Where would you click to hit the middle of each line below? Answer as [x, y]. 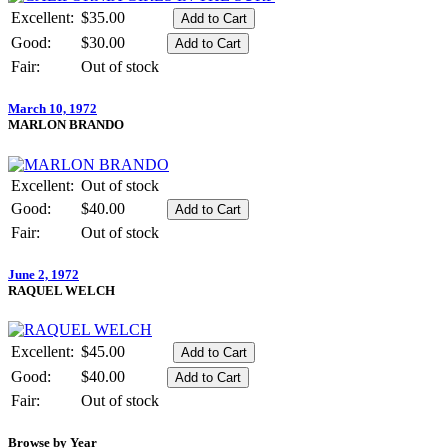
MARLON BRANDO [66, 125]
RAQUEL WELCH [61, 290]
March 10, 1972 [52, 109]
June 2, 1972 [43, 274]
